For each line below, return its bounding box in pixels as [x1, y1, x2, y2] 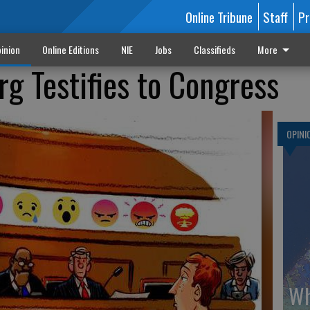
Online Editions [42, 42, 99, 57]
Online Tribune [185, 7, 253, 26]
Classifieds [193, 42, 235, 57]
